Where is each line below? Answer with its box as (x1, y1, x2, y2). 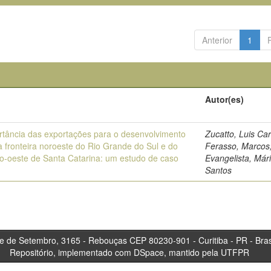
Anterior (201, 34, 232, 46)
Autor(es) (205, 93, 244, 105)
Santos (205, 164, 232, 176)
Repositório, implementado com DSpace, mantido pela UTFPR (10, 246, 249, 258)
